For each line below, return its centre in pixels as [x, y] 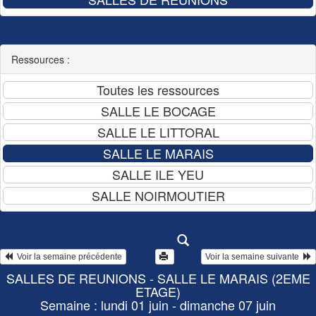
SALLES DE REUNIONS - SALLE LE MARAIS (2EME [158, 278]
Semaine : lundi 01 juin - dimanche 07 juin [158, 305]
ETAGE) [158, 292]
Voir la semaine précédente [67, 257]
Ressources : [41, 59]
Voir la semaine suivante [254, 257]
